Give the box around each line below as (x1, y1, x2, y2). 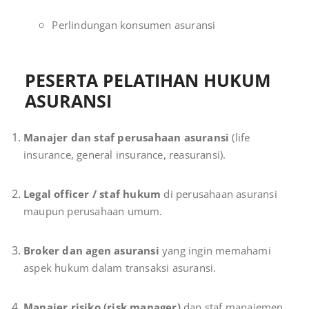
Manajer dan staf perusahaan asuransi (23, 130, 230, 145)
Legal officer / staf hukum (23, 187, 161, 201)
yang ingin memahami (159, 243, 271, 258)
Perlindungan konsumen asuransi (52, 18, 216, 32)
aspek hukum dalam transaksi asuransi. (23, 261, 217, 275)
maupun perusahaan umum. (23, 204, 163, 219)
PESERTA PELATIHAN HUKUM (25, 68, 271, 92)
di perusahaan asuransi (161, 187, 277, 201)
